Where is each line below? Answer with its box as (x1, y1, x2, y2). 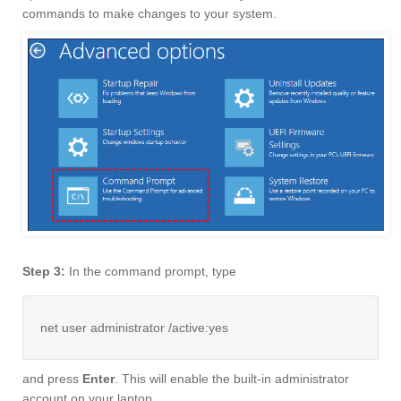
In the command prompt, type (65, 263, 236, 278)
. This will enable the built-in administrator (115, 371, 349, 386)
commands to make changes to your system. (22, 5, 277, 21)
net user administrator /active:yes (40, 320, 228, 335)
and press (22, 371, 82, 386)
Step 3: (22, 263, 65, 278)
